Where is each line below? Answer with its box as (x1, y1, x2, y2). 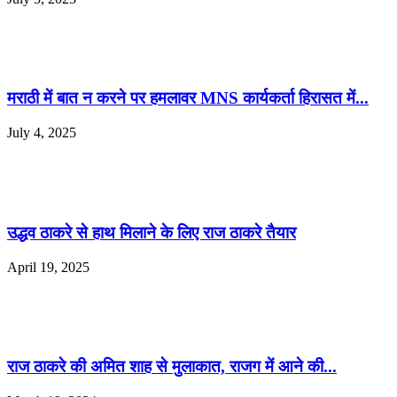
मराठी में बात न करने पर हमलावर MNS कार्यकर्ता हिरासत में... (7, 89, 369, 108)
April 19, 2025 (7, 259, 90, 275)
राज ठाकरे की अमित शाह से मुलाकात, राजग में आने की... (7, 357, 337, 377)
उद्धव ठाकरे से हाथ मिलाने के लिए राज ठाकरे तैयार (7, 222, 296, 242)
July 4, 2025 (7, 125, 76, 141)
